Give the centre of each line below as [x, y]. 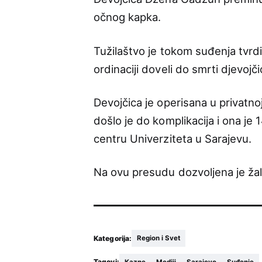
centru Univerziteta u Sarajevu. [173, 138]
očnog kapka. [127, 17]
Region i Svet [159, 238]
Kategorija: [113, 238]
